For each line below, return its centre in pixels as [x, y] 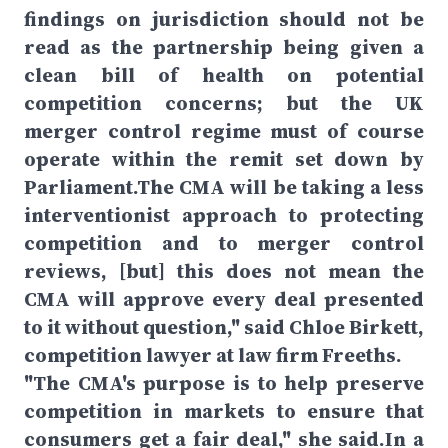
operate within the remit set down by [224, 159]
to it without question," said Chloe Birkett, [224, 327]
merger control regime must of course [224, 131]
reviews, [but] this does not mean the [224, 271]
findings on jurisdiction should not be [224, 19]
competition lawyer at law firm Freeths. [213, 355]
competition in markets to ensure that [224, 411]
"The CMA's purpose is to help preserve [224, 383]
